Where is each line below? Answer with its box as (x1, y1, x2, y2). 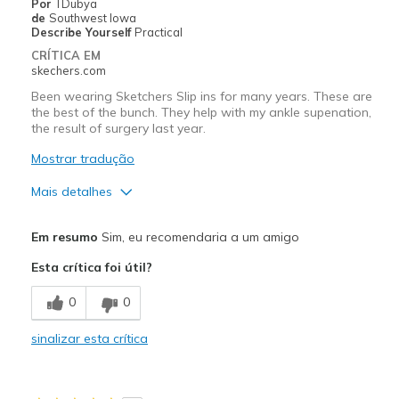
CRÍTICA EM (30, 47, 101, 62)
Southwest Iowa (48, 10, 136, 25)
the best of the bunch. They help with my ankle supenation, (30, 103, 371, 120)
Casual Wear (35, 375, 106, 390)
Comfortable (35, 310, 103, 325)
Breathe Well (35, 276, 106, 291)
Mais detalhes (30, 183, 112, 199)
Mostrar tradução (30, 150, 134, 167)
